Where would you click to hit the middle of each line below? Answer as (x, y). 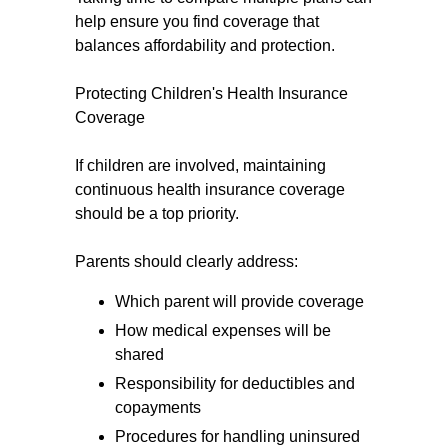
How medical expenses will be (223, 330)
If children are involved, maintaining (200, 165)
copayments (158, 407)
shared (139, 354)
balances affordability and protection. (205, 45)
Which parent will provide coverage (239, 301)
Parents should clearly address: (186, 261)
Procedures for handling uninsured (237, 436)
